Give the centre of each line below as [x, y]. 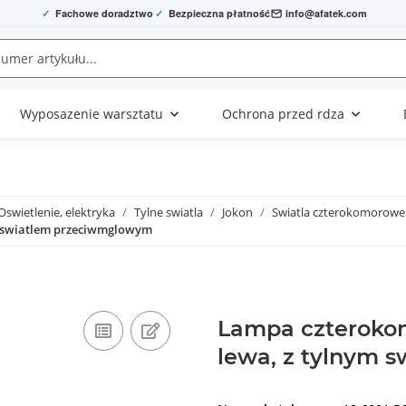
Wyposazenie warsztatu [91, 114]
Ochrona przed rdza [283, 114]
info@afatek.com [326, 13]
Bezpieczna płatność [219, 13]
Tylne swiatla [169, 213]
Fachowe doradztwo [104, 13]
